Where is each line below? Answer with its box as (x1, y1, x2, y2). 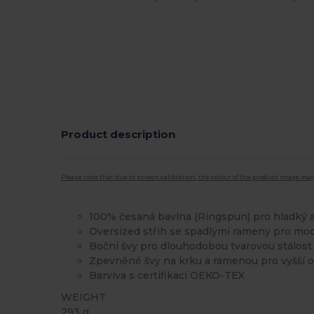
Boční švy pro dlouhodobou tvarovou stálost (89, 239, 313, 252)
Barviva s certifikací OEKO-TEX (89, 268, 245, 282)
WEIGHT (61, 290, 107, 303)
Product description (61, 128, 176, 141)
